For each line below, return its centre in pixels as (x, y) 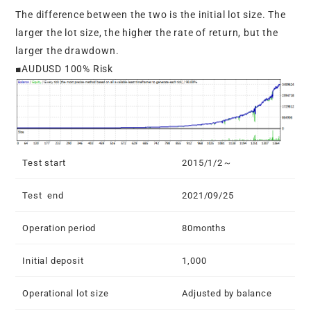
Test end (43, 195)
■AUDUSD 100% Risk (65, 69)
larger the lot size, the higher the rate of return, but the (147, 33)
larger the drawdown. (67, 51)
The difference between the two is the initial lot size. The (151, 15)
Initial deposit (53, 260)
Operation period (59, 228)
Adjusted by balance (227, 293)
